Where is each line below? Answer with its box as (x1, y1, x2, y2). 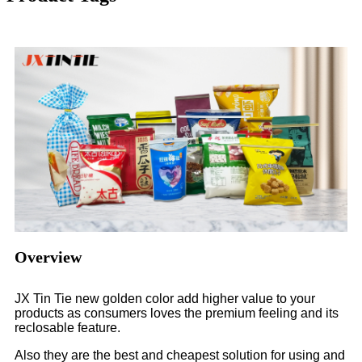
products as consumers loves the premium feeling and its (15, 305, 339, 320)
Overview (15, 247, 82, 266)
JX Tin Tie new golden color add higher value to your (15, 291, 315, 305)
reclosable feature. (15, 320, 120, 335)
